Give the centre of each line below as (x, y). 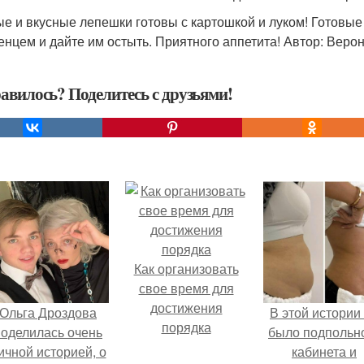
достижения (186, 308)
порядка (186, 327)
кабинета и (324, 351)
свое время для (186, 288)
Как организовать (186, 269)
